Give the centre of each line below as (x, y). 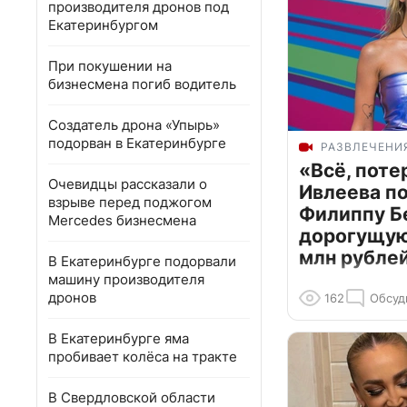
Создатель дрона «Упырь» (134, 125)
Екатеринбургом (103, 25)
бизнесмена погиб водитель (142, 84)
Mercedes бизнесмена (122, 220)
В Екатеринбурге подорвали (142, 261)
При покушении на (110, 66)
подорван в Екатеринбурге (137, 143)
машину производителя (126, 279)
